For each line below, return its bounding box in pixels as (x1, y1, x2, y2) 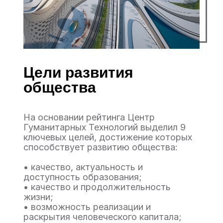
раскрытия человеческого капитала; (23, 212, 182, 222)
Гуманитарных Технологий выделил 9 (23, 122, 186, 132)
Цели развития (23, 64, 133, 81)
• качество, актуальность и (23, 162, 143, 172)
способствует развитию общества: (23, 142, 178, 152)
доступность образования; (23, 172, 142, 182)
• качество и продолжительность (23, 182, 171, 192)
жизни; (23, 192, 53, 202)
